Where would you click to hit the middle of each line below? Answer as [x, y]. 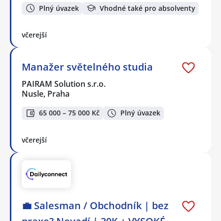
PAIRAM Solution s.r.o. [64, 84]
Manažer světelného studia [87, 67]
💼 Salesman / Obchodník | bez [95, 206]
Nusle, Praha [46, 94]
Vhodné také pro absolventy [147, 8]
